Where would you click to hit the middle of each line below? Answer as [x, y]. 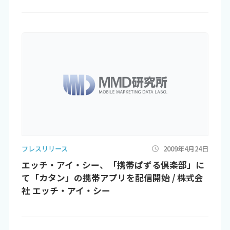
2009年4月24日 [186, 148]
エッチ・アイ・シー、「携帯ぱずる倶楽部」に [113, 165]
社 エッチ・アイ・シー [66, 191]
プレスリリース [44, 148]
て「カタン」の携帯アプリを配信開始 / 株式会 [112, 178]
